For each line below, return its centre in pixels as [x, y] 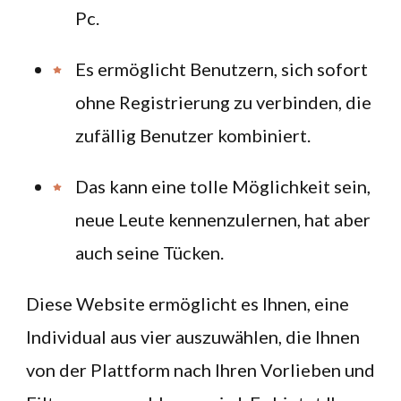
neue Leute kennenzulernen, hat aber [223, 219]
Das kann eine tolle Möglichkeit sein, [223, 186]
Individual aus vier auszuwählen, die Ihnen [193, 337]
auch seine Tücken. [149, 252]
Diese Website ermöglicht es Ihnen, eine [188, 303]
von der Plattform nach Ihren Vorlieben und [200, 370]
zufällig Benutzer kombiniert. [193, 135]
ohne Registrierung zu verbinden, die [223, 102]
